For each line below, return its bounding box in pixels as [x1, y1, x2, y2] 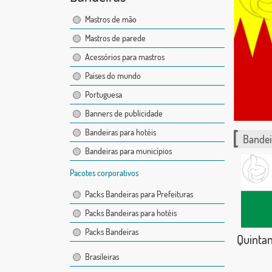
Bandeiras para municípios [84, 146, 172, 157]
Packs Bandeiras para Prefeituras [84, 189, 193, 200]
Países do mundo [84, 70, 141, 81]
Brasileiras [84, 251, 119, 262]
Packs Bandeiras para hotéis [84, 208, 177, 219]
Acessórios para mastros [84, 52, 165, 63]
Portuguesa [84, 89, 122, 100]
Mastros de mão [84, 14, 137, 25]
